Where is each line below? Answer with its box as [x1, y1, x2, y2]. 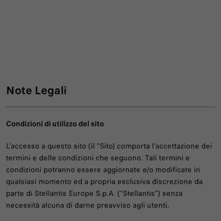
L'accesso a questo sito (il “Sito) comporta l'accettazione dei [6, 141, 212, 152]
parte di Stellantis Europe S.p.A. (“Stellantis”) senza [6, 188, 183, 199]
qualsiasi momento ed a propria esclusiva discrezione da [6, 176, 203, 187]
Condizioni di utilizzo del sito [6, 118, 104, 130]
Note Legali [6, 82, 67, 99]
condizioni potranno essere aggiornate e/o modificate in [6, 164, 200, 176]
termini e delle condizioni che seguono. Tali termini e [6, 152, 190, 164]
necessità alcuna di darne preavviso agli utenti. [6, 200, 169, 211]
